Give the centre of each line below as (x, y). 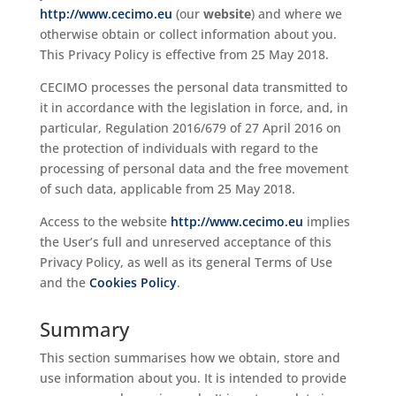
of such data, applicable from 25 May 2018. (167, 189)
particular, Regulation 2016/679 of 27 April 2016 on (190, 128)
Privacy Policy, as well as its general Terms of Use (186, 262)
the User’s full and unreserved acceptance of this (185, 242)
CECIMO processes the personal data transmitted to (193, 87)
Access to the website (105, 221)
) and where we (296, 14)
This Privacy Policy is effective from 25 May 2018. (184, 54)
